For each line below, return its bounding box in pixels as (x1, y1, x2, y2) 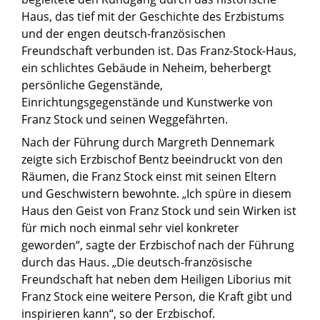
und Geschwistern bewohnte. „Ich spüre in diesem (21, 186, 291, 202)
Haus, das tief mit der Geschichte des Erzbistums (21, 9, 284, 25)
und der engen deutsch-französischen (21, 26, 226, 42)
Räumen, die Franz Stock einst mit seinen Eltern (21, 169, 276, 185)
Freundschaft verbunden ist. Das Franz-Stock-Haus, (21, 43, 296, 59)
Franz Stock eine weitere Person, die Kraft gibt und (21, 289, 292, 305)
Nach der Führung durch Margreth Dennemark (21, 134, 274, 151)
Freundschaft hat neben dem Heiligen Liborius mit (21, 271, 291, 288)
